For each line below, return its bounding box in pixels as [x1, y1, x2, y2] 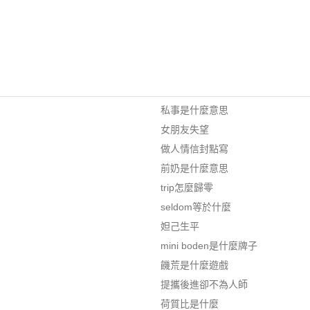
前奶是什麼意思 [160, 163, 228, 174]
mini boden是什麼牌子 [160, 240, 257, 251]
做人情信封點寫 [160, 143, 228, 154]
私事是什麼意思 [160, 104, 228, 116]
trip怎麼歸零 [160, 182, 213, 193]
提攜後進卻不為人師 [160, 279, 248, 290]
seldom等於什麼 [160, 201, 231, 212]
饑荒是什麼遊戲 [160, 259, 228, 271]
